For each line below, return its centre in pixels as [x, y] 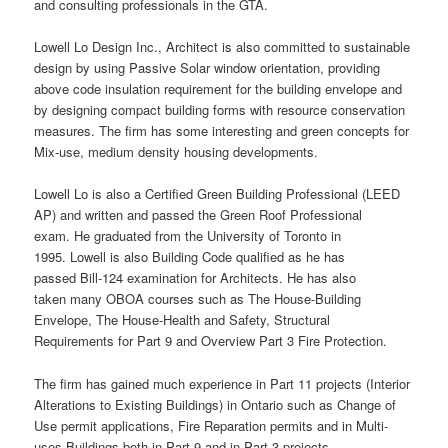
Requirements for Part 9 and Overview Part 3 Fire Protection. [211, 341]
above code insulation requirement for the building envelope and [218, 89]
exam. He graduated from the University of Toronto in [188, 236]
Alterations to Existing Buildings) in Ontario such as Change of [215, 404]
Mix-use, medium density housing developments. [176, 152]
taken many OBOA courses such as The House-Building [198, 299]
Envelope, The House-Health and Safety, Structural [182, 320]
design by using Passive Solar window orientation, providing [207, 68]
